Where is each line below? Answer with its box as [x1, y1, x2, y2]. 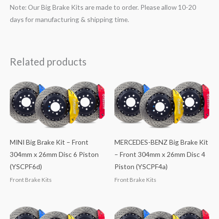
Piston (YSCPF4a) [114, 162, 168, 171]
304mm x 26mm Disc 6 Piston [10, 150, 99, 158]
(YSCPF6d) [10, 162, 42, 171]
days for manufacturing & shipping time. [10, 15, 129, 23]
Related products [10, 55, 87, 67]
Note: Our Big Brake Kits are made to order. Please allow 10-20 [10, 2, 196, 11]
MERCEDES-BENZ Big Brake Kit [114, 137, 208, 146]
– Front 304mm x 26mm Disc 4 [114, 150, 205, 158]
